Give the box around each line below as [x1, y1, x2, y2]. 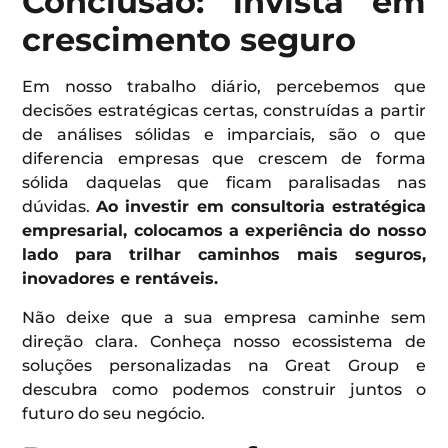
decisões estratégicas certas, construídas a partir [22, 101, 426, 121]
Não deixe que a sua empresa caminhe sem [22, 307, 426, 327]
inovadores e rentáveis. [22, 269, 219, 289]
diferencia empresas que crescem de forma [22, 149, 426, 169]
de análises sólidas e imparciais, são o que [22, 125, 426, 145]
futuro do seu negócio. [22, 403, 206, 423]
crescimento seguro [22, 20, 357, 60]
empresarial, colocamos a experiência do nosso [22, 221, 426, 241]
